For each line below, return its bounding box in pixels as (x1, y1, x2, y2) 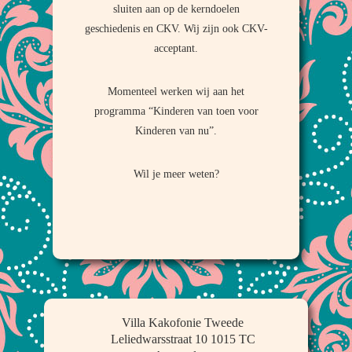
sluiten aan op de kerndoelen (112, 2, 240, 16)
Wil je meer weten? (133, 167, 219, 181)
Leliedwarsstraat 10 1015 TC (110, 332, 255, 346)
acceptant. (154, 42, 198, 55)
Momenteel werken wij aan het (108, 85, 244, 98)
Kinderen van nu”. (135, 124, 217, 137)
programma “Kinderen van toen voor (93, 104, 258, 118)
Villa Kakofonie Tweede (122, 316, 244, 330)
